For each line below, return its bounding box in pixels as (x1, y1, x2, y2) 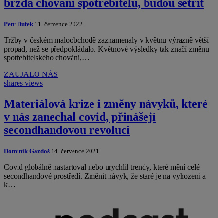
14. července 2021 (50, 147, 99, 155)
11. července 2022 (33, 20, 83, 28)
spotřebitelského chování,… (4, 53, 90, 62)
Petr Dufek (4, 20, 33, 28)
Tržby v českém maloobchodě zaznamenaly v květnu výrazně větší (4, 36, 209, 44)
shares (4, 78, 23, 87)
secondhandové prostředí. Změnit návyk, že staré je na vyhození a (4, 171, 206, 180)
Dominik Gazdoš (4, 147, 50, 155)
